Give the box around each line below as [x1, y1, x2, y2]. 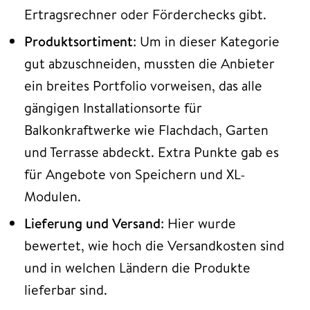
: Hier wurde [161, 213, 236, 232]
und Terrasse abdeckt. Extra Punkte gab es [24, 142, 279, 161]
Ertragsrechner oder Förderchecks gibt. [24, 4, 266, 24]
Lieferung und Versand [24, 213, 161, 232]
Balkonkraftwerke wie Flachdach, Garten [24, 120, 268, 139]
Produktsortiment [24, 31, 133, 51]
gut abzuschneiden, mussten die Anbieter [24, 53, 275, 73]
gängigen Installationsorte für [24, 98, 202, 117]
